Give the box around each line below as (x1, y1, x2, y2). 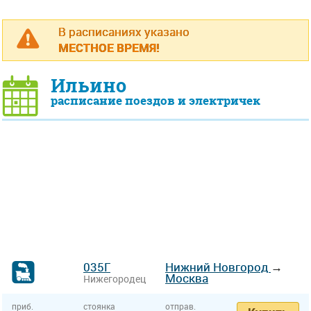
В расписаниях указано (58, 24, 190, 40)
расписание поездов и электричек (51, 93, 260, 108)
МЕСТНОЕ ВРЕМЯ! (58, 40, 160, 56)
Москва (165, 270, 208, 286)
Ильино (51, 73, 126, 99)
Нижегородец (83, 272, 146, 285)
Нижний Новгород (165, 259, 271, 275)
